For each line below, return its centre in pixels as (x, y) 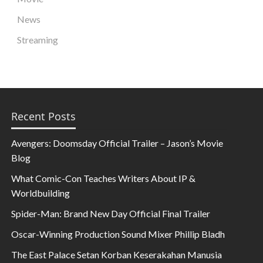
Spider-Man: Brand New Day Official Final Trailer (111, 213)
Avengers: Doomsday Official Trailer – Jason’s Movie (117, 143)
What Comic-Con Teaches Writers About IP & (104, 178)
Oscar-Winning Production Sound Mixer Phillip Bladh (118, 234)
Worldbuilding (41, 193)
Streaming (38, 39)
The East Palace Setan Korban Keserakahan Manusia (117, 254)
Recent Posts (44, 116)
